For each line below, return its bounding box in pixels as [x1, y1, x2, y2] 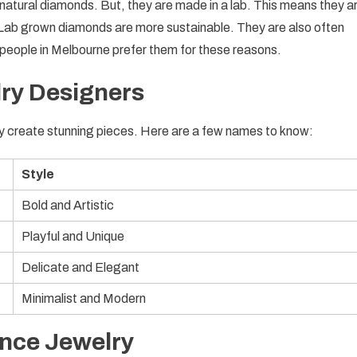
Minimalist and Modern [22, 291, 146, 305]
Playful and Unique [22, 229, 124, 243]
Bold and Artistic [22, 198, 114, 212]
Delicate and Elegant [22, 260, 139, 274]
